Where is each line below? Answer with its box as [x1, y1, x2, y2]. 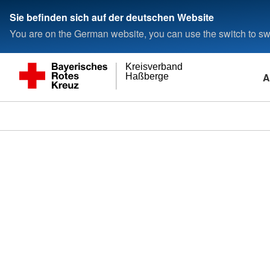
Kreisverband [125, 61, 183, 72]
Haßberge [125, 71, 169, 81]
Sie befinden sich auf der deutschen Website [10, 10, 214, 24]
